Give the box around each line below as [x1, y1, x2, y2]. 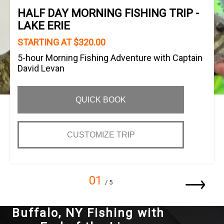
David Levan [17, 63, 64, 73]
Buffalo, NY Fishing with [12, 206, 165, 220]
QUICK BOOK [75, 95, 126, 104]
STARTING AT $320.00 [17, 37, 105, 47]
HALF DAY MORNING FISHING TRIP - [17, 7, 199, 19]
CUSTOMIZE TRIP [66, 130, 135, 139]
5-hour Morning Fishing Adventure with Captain [17, 52, 202, 63]
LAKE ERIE [17, 19, 70, 32]
